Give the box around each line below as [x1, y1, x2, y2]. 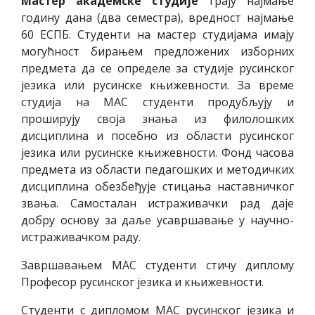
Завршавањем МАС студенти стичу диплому [21, 257, 294, 273]
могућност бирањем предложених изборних [21, 44, 294, 59]
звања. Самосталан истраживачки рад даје [21, 195, 294, 211]
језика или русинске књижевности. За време [21, 77, 294, 93]
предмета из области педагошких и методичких [21, 162, 294, 177]
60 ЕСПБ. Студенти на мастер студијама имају [21, 27, 294, 42]
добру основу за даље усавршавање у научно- [21, 212, 294, 228]
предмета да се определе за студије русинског [21, 60, 294, 76]
